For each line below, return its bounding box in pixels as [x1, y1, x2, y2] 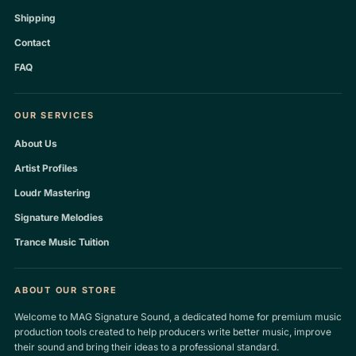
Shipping [14, 12, 56, 24]
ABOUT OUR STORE [14, 284, 118, 296]
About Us [14, 137, 57, 149]
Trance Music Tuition [14, 236, 109, 248]
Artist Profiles [14, 162, 78, 174]
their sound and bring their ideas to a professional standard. [14, 341, 279, 353]
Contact [14, 37, 50, 48]
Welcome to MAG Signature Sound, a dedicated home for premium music [14, 311, 342, 323]
